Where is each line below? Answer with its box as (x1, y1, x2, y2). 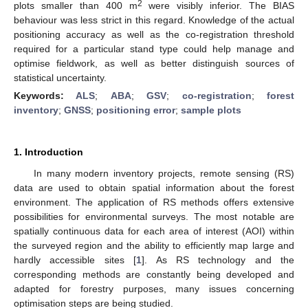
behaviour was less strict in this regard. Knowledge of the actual (14, 14, 294, 25)
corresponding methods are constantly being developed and (14, 268, 294, 280)
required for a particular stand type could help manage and (14, 43, 294, 54)
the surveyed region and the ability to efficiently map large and (14, 239, 294, 251)
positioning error (96, 104, 175, 115)
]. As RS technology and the (142, 254, 294, 265)
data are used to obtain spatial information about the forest (14, 181, 294, 193)
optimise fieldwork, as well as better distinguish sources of (14, 57, 294, 69)
